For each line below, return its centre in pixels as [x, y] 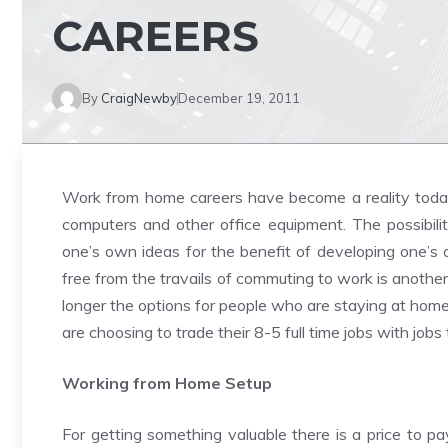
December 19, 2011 [239, 97]
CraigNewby [139, 97]
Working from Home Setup [167, 383]
